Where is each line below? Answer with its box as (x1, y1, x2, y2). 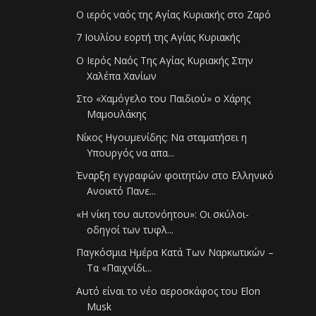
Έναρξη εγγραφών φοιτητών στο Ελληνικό (76, 169, 274, 183)
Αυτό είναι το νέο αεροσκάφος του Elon (76, 284, 261, 298)
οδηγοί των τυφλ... (87, 222, 174, 236)
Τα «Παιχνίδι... (87, 261, 152, 275)
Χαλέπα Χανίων (87, 68, 157, 83)
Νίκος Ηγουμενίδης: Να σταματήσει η (76, 130, 248, 144)
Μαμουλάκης (87, 107, 147, 121)
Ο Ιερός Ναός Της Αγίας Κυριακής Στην (76, 53, 254, 67)
